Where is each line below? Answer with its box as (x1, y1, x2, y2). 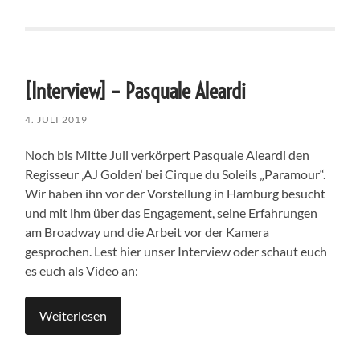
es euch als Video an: (25, 262, 139, 278)
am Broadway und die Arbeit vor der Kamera (25, 223, 270, 239)
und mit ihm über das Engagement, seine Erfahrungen (25, 204, 318, 220)
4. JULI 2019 (25, 112, 88, 125)
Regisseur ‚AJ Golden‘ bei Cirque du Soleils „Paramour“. (25, 166, 326, 182)
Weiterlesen (39, 307, 108, 323)
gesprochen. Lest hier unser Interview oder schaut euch (25, 243, 328, 259)
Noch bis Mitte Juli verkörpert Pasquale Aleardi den (25, 146, 310, 162)
